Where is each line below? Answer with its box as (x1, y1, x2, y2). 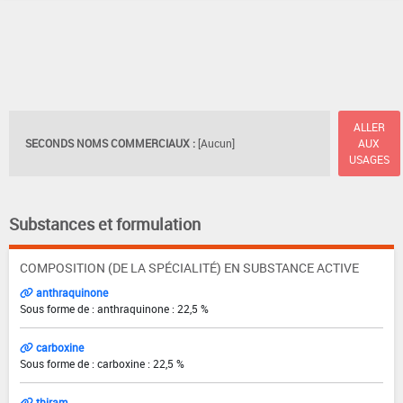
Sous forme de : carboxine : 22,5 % (20, 355, 184, 371)
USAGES (348, 152, 390, 167)
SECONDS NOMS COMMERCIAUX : (25, 136, 195, 151)
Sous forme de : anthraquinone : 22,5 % (20, 300, 209, 316)
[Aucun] (198, 136, 235, 151)
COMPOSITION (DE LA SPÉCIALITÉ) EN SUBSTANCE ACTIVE (20, 258, 359, 276)
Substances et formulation (9, 212, 201, 235)
